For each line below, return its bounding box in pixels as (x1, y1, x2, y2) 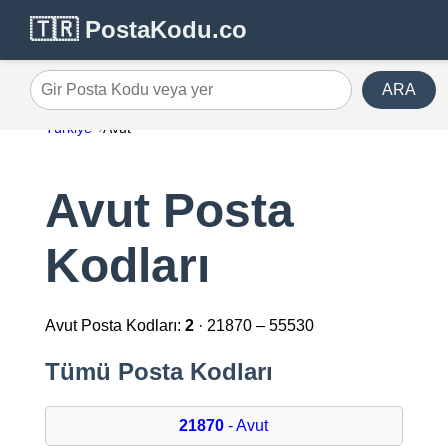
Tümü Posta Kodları (44, 358, 273, 386)
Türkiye (44, 120, 92, 136)
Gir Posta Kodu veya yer (29, 88, 201, 106)
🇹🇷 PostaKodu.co (30, 16, 247, 43)
